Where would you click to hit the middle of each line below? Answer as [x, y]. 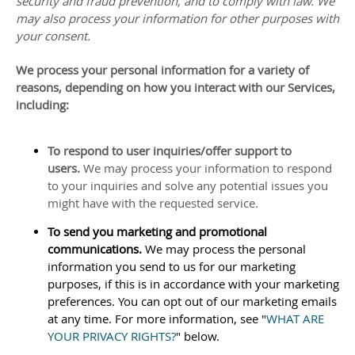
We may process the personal [225, 249]
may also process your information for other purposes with [177, 18]
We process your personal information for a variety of [162, 70]
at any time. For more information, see [155, 319]
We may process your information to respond [208, 168]
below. [200, 336]
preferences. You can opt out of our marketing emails [192, 301]
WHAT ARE [295, 319]
